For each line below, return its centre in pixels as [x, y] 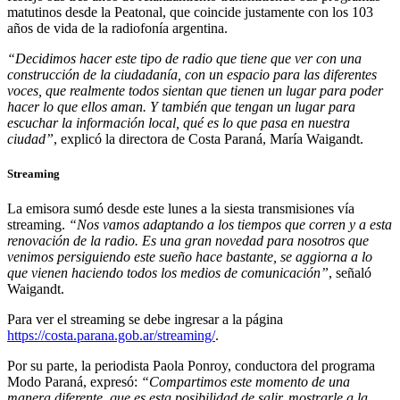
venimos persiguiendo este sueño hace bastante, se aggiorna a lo [190, 257]
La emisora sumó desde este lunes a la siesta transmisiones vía [181, 209]
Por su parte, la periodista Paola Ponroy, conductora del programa [191, 366]
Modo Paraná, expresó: [72, 382]
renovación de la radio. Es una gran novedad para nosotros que [188, 241]
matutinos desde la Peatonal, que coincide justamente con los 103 [190, 12]
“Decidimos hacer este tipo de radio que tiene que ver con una [184, 58]
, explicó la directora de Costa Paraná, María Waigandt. [208, 138]
